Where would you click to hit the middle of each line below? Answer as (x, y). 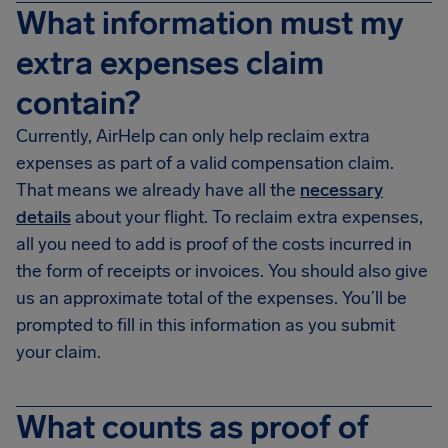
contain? (78, 103)
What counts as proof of (192, 427)
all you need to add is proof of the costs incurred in (214, 244)
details (43, 217)
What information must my (210, 23)
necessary (341, 190)
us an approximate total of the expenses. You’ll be (211, 298)
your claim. (58, 352)
